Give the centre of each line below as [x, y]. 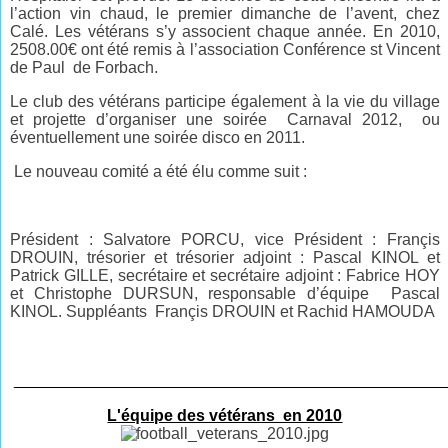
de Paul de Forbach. [86, 68]
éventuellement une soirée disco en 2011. [158, 138]
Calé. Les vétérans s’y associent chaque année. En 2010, [225, 32]
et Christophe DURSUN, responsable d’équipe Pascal [225, 294]
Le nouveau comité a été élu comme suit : [159, 172]
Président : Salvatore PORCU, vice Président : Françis [225, 240]
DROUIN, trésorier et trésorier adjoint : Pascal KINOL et [225, 258]
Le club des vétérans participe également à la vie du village [225, 102]
